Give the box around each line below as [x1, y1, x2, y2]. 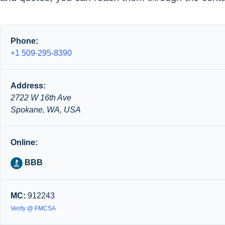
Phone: [11, 37, 38, 45]
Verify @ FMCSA [11, 204, 56, 212]
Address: [11, 81, 46, 90]
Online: [11, 138, 38, 147]
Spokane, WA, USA [11, 105, 81, 114]
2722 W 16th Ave [11, 93, 71, 102]
